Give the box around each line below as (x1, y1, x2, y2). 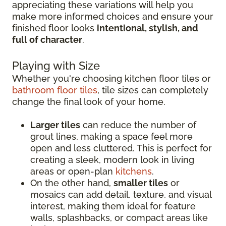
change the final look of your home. (12, 96, 165, 107)
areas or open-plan (30, 165, 116, 177)
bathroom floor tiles (12, 84, 97, 95)
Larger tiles (30, 119, 80, 130)
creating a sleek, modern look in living (30, 154, 194, 165)
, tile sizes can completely (97, 84, 208, 95)
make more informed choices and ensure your (12, 11, 213, 22)
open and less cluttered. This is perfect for (30, 142, 212, 153)
